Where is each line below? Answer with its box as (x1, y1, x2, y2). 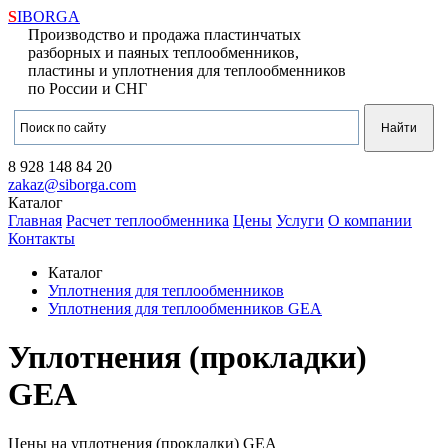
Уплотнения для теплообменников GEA (48, 300, 322, 317)
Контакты (8, 230, 75, 247)
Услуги (276, 212, 324, 229)
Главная (8, 212, 62, 229)
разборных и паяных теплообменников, (28, 44, 299, 61)
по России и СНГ (28, 80, 147, 97)
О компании (328, 212, 412, 229)
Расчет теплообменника (66, 212, 229, 229)
